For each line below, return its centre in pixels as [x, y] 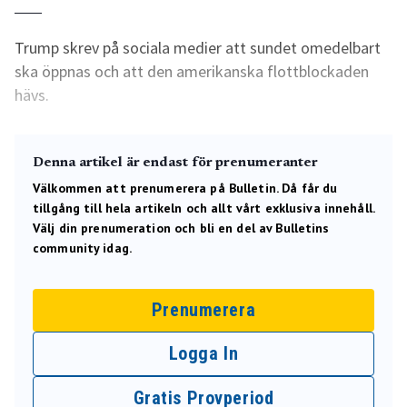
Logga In [203, 353]
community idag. [82, 248]
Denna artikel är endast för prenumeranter [176, 163]
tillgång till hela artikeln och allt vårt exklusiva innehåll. [204, 208]
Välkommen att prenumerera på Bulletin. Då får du [185, 188]
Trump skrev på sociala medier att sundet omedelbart [198, 48]
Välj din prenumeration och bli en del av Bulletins [181, 228]
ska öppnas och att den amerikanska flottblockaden [192, 71]
